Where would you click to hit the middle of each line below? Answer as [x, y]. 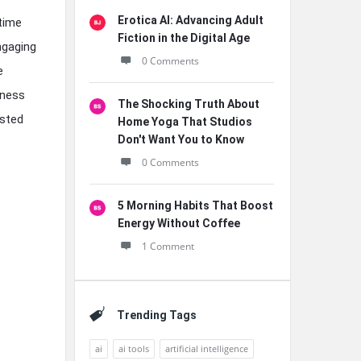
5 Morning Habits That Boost [195, 205]
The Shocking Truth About [189, 104]
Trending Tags [157, 315]
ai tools [134, 349]
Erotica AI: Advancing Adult [191, 20]
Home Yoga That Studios [185, 122]
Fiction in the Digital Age [184, 38]
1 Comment [168, 246]
